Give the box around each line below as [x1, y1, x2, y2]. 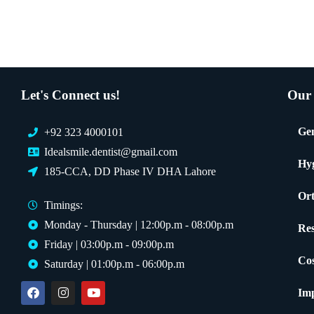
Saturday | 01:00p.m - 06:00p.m [43, 257, 184, 270]
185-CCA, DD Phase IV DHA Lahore [43, 165, 216, 177]
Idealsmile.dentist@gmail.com [43, 145, 177, 158]
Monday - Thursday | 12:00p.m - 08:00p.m [43, 218, 233, 231]
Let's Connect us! [21, 87, 120, 102]
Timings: [43, 198, 83, 211]
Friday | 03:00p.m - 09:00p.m [43, 238, 174, 250]
